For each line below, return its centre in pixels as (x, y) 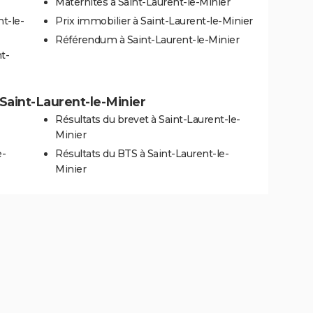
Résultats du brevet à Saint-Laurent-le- (148, 119)
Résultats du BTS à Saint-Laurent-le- (142, 153)
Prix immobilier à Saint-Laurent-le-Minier (154, 21)
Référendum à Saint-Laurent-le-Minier (147, 39)
